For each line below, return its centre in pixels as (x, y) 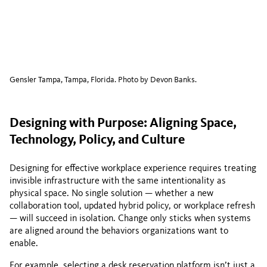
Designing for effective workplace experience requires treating (133, 169)
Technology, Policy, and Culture (97, 140)
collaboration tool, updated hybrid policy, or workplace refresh (132, 206)
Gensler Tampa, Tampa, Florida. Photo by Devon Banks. (103, 80)
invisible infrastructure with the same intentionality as (118, 181)
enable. (24, 244)
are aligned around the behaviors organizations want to (119, 231)
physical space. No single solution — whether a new (111, 194)
